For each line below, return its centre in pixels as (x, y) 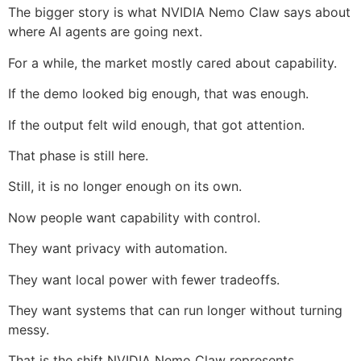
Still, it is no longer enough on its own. (125, 187)
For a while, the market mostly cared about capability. (172, 62)
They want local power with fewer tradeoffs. (144, 279)
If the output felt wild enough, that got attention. (156, 124)
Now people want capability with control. (134, 217)
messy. (29, 330)
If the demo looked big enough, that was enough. (158, 94)
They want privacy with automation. (118, 249)
